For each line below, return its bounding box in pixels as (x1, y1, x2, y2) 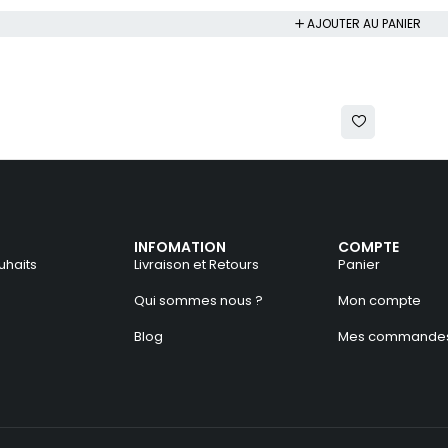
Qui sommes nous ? (134, 291, 264, 311)
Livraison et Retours (134, 255, 260, 275)
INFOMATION (134, 237, 227, 258)
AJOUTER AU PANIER (307, 15, 421, 33)
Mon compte (338, 291, 422, 311)
